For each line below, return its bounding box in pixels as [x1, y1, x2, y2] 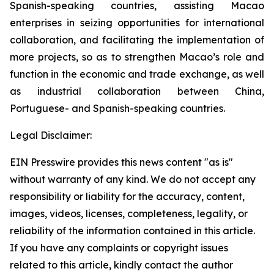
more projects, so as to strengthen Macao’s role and [10, 51, 264, 63]
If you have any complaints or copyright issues [10, 242, 228, 254]
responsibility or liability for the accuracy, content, [10, 190, 245, 202]
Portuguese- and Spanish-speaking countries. [10, 102, 225, 114]
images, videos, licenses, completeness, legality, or [10, 207, 248, 220]
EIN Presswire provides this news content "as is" [10, 156, 233, 168]
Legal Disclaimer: [10, 129, 92, 141]
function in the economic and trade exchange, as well [10, 68, 264, 80]
